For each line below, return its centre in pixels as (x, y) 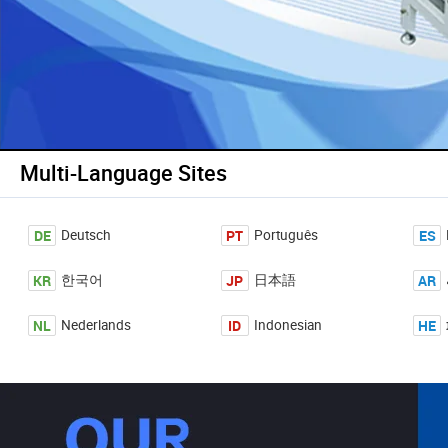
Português (285, 235)
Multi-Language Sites (123, 173)
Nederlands (96, 325)
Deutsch (86, 235)
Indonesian (287, 325)
